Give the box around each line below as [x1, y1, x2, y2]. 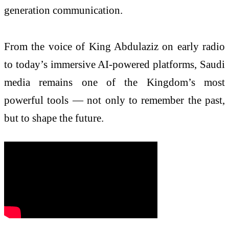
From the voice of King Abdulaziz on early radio [4, 40, 225, 53]
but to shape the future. [4, 112, 104, 124]
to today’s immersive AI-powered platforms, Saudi [4, 58, 225, 71]
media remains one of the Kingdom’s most [4, 76, 225, 88]
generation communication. [4, 4, 123, 16]
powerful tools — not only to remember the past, [4, 94, 225, 106]
